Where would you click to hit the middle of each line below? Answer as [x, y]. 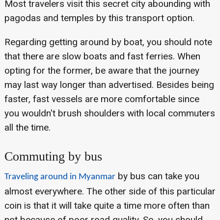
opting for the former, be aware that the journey [102, 71]
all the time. [27, 128]
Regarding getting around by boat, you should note [108, 42]
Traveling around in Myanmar [60, 177]
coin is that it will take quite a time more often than [107, 206]
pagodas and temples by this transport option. [99, 18]
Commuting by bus [53, 157]
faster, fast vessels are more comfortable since [102, 99]
